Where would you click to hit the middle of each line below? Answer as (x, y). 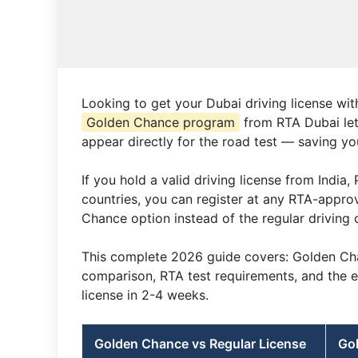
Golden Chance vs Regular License (200, 344)
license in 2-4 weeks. (145, 295)
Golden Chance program (161, 122)
